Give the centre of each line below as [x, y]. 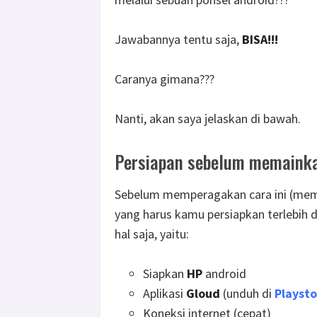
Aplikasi [165, 294]
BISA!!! [260, 40]
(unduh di [247, 294]
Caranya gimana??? [165, 79]
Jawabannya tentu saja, [178, 40]
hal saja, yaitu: [152, 234]
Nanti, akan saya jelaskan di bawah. [208, 119]
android [226, 274]
